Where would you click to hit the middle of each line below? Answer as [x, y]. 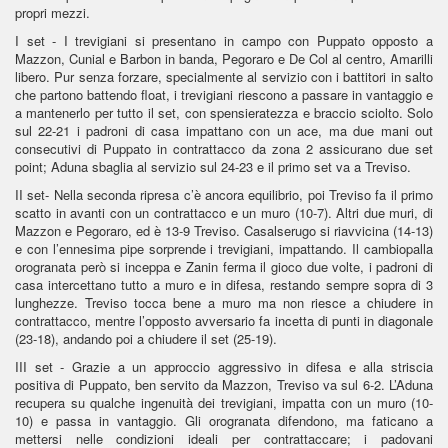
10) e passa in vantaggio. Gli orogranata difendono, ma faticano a [224, 420]
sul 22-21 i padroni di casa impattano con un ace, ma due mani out [224, 130]
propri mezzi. [52, 12]
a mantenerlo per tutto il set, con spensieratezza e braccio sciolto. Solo [224, 112]
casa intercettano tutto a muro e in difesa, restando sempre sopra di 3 [224, 284]
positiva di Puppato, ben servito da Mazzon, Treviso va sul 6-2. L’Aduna [224, 384]
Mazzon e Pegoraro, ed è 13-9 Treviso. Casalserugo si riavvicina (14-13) [224, 230]
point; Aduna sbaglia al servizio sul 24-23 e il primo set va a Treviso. [213, 166]
